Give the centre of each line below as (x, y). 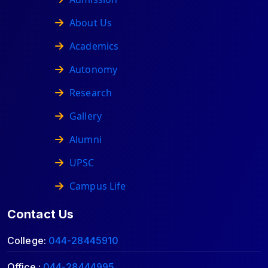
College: (28, 240)
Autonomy (93, 69)
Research (91, 93)
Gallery (86, 116)
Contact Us (40, 214)
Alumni (86, 139)
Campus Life (98, 186)
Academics (94, 46)
